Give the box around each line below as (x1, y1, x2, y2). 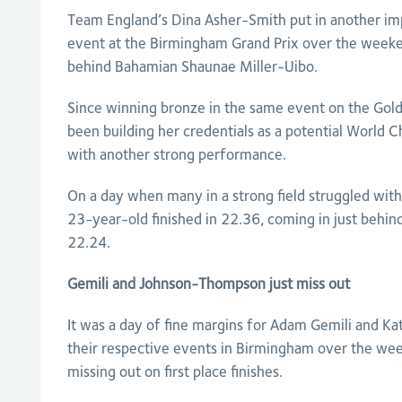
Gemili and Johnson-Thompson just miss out (66, 275, 350, 293)
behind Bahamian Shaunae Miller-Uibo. (66, 57, 318, 76)
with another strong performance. (66, 145, 286, 164)
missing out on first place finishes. (66, 363, 283, 381)
